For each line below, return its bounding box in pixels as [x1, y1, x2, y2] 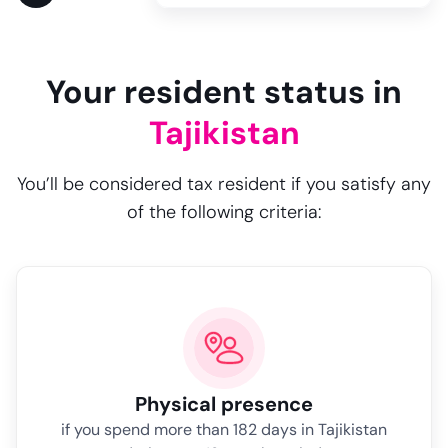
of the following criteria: [127, 200, 321, 224]
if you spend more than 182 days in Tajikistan [61, 419, 387, 440]
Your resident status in [46, 71, 402, 113]
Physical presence [135, 391, 313, 417]
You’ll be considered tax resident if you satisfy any [17, 172, 431, 196]
